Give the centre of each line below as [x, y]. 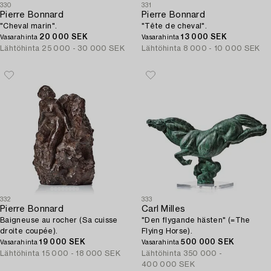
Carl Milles [164, 209]
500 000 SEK [208, 242]
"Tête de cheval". [175, 26]
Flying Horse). [167, 231]
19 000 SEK [62, 242]
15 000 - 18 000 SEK [81, 253]
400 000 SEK [168, 264]
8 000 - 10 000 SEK [222, 48]
